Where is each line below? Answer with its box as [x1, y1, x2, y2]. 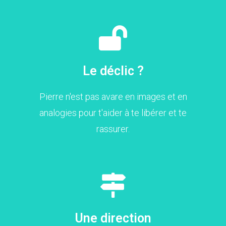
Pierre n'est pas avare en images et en [39, 91, 187, 102]
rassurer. [96, 123, 130, 134]
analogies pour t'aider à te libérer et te [39, 107, 187, 118]
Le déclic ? [82, 63, 144, 78]
